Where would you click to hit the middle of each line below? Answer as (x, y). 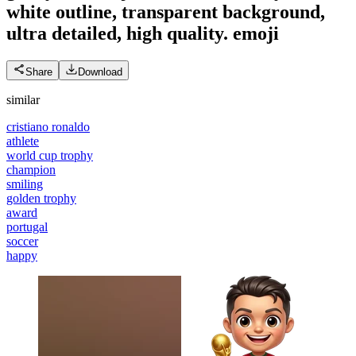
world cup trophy (50, 155)
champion (31, 169)
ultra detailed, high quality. (117, 33)
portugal (27, 226)
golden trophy (41, 198)
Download (100, 72)
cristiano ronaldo (48, 126)
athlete (23, 141)
